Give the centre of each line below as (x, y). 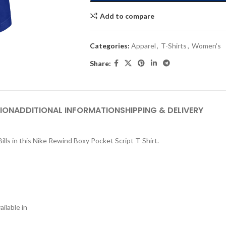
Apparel (143, 46)
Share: (100, 63)
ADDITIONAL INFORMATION (67, 110)
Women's (206, 46)
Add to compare (127, 16)
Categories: (109, 46)
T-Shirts (174, 46)
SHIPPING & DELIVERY (162, 110)
